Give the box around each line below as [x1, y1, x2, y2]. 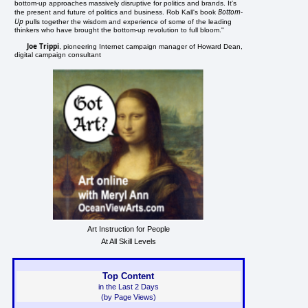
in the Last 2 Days [98, 282, 159, 291]
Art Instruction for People [87, 224, 170, 233]
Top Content [102, 270, 155, 281]
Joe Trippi [27, 41, 60, 51]
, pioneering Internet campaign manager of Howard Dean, [59, 42, 243, 50]
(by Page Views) [100, 292, 156, 301]
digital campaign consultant [14, 50, 102, 58]
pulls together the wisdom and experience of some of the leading [23, 17, 232, 25]
